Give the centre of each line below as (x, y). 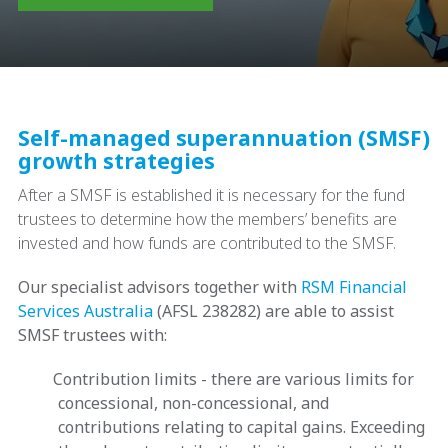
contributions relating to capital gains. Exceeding (241, 427)
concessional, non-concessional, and (193, 403)
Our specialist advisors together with (159, 287)
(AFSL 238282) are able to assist (273, 311)
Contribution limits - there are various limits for (231, 379)
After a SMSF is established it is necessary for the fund (211, 195)
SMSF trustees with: (92, 335)
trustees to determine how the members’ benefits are (207, 219)
